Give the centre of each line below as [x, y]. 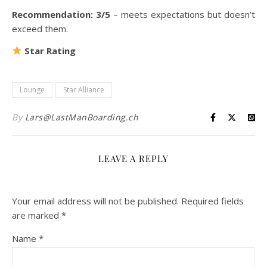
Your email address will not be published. [95, 201]
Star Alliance [84, 89]
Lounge [32, 89]
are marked [37, 215]
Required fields [212, 201]
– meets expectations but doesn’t [183, 14]
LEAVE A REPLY [133, 158]
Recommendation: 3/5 [61, 14]
